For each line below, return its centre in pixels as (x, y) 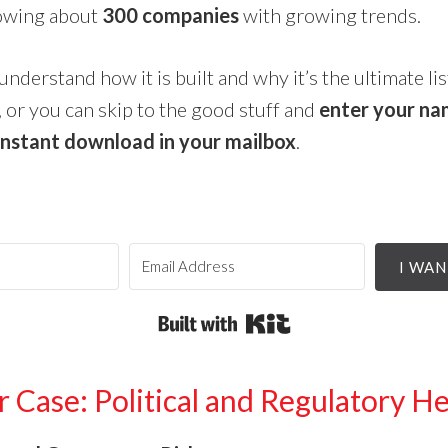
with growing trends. (330, 14)
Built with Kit (346, 321)
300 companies (170, 14)
